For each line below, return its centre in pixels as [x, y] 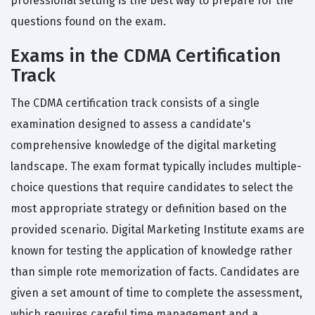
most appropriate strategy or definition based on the [149, 209]
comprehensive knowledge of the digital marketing [143, 146]
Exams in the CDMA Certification [146, 56]
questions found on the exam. [88, 22]
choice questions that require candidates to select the [152, 188]
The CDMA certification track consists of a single [135, 103]
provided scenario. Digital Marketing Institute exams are [157, 230]
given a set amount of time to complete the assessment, [156, 293]
